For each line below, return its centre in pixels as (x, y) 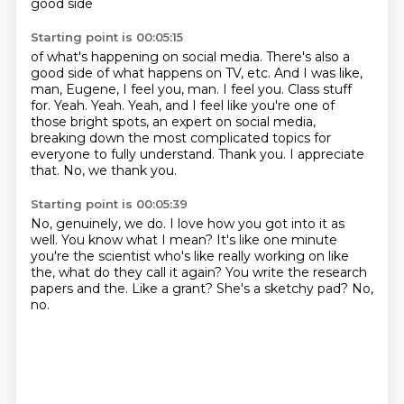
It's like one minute (276, 240)
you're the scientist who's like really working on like (189, 256)
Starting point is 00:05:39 (109, 204)
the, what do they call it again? (128, 272)
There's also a (308, 57)
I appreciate (326, 154)
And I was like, (318, 73)
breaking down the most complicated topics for (180, 138)
